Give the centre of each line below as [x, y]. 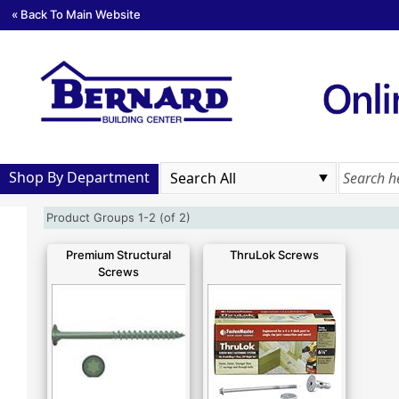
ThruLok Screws [274, 255]
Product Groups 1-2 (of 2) [122, 217]
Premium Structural [118, 255]
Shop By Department [79, 177]
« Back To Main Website [76, 14]
